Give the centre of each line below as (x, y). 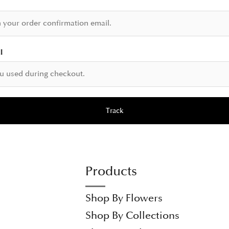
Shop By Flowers (124, 198)
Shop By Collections (132, 216)
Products (111, 171)
